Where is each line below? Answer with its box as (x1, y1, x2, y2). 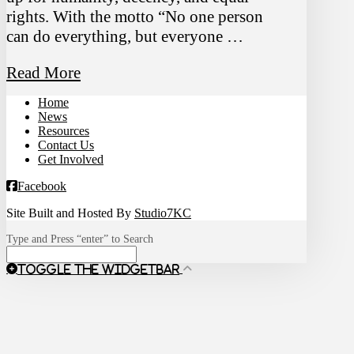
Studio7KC (134, 206, 191, 220)
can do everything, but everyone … (6, 27, 243, 47)
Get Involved (38, 153, 104, 167)
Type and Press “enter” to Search (6, 233, 153, 246)
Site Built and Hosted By (6, 206, 134, 220)
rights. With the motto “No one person (6, 7, 263, 27)
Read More (6, 63, 81, 83)
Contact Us (38, 138, 94, 153)
